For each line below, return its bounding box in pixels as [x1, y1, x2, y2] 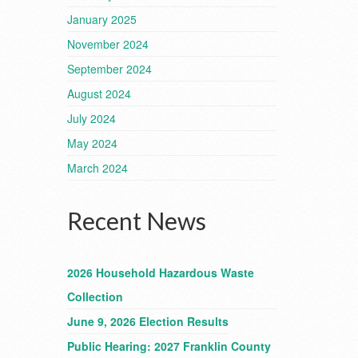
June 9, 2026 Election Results [66, 313, 229, 329]
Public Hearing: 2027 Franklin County [66, 338, 271, 354]
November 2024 [66, 36, 149, 52]
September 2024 [66, 61, 152, 77]
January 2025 [66, 11, 137, 27]
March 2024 [66, 160, 128, 176]
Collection [66, 288, 123, 304]
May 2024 [66, 135, 117, 151]
